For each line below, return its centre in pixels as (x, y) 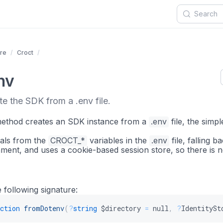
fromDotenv (44, 208)
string (85, 208)
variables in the (118, 140)
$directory (121, 208)
